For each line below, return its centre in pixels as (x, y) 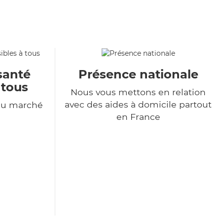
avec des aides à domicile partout (138, 105)
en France (138, 117)
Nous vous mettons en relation (138, 92)
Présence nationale (138, 74)
